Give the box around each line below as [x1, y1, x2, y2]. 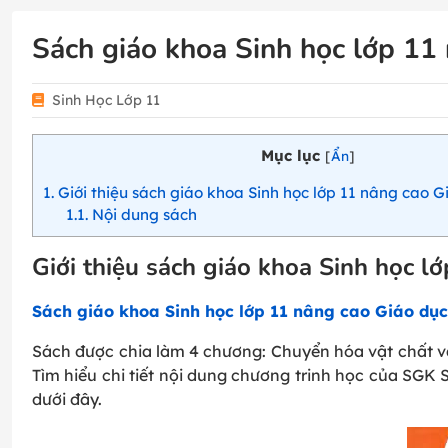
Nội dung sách [87, 205, 197, 225]
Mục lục [261, 146, 320, 165]
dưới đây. [32, 389, 102, 410]
